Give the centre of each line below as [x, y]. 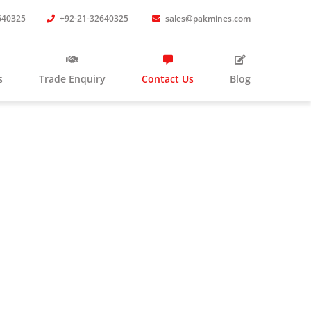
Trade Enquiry [72, 79]
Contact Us [168, 79]
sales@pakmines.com [207, 18]
